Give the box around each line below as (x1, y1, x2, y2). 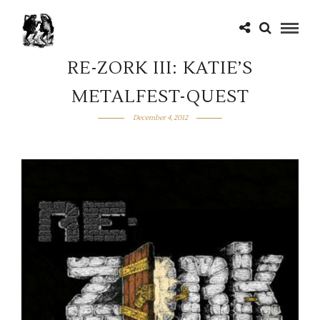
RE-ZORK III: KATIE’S (67, 57, 253, 79)
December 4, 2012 (132, 113, 188, 122)
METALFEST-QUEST (71, 86, 249, 108)
